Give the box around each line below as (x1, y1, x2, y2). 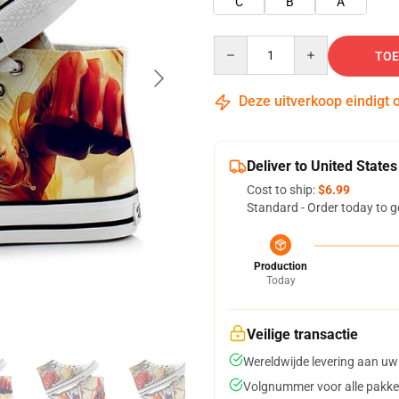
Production (254, 260, 307, 273)
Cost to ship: (247, 183, 318, 197)
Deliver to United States (247, 158, 397, 175)
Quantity (213, 37, 262, 51)
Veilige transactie (247, 326, 358, 343)
